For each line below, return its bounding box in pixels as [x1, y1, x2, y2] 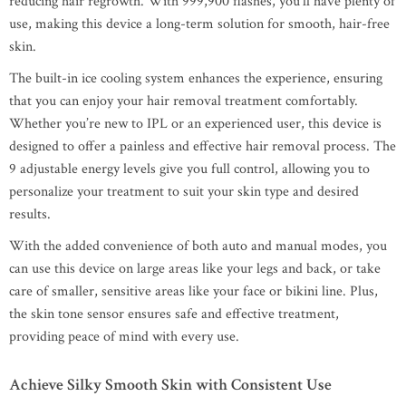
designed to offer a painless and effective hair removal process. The [9, 137, 396, 156]
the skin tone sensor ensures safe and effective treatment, [9, 304, 339, 324]
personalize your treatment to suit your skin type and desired [9, 182, 359, 201]
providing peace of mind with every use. [9, 327, 239, 346]
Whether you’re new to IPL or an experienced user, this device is [9, 114, 382, 133]
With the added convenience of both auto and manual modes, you [9, 237, 387, 256]
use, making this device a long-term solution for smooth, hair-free [9, 14, 390, 34]
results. [9, 205, 51, 224]
